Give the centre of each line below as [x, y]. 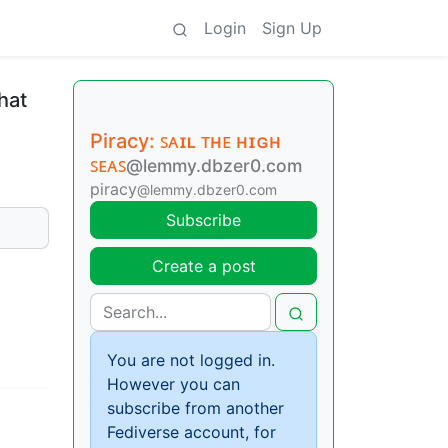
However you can [173, 384]
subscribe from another [195, 408]
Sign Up [292, 28]
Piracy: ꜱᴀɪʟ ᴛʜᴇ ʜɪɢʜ [185, 141]
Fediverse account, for [191, 432]
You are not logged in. [191, 360]
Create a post [203, 266]
